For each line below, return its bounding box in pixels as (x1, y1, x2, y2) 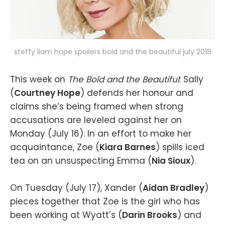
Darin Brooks (122, 209, 177, 221)
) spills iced (156, 141, 204, 154)
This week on (10, 73, 68, 86)
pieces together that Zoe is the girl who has (10, 195, 200, 208)
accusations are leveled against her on (10, 114, 182, 127)
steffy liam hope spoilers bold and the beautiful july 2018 (14, 47, 211, 57)
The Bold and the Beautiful (68, 73, 179, 86)
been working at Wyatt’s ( (10, 209, 122, 221)
